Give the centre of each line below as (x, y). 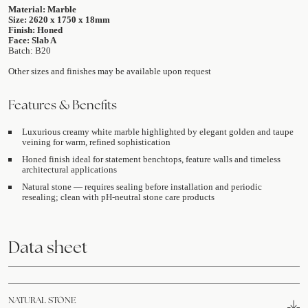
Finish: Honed (35, 30)
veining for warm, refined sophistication (96, 142)
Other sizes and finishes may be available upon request (110, 71)
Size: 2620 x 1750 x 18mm (59, 20)
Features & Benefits (63, 105)
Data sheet (48, 247)
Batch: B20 (30, 51)
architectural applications (69, 170)
